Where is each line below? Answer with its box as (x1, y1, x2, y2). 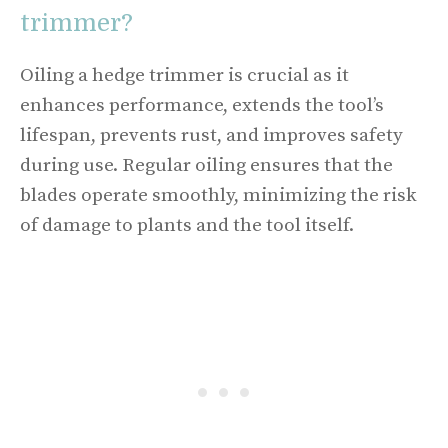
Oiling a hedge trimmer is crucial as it (20, 64, 349, 87)
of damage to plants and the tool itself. (20, 214, 354, 237)
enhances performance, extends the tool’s (20, 94, 384, 117)
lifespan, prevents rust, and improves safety (20, 124, 403, 147)
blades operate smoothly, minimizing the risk (20, 184, 417, 207)
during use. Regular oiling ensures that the (20, 154, 393, 177)
